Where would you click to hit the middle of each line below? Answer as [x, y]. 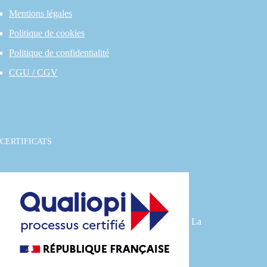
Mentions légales [41, 13]
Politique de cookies [47, 33]
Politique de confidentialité [59, 52]
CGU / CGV [33, 72]
